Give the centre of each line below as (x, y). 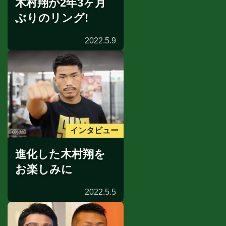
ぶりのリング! (52, 18)
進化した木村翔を (60, 154)
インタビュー (95, 131)
